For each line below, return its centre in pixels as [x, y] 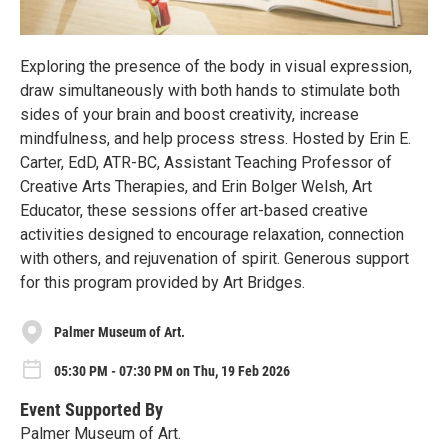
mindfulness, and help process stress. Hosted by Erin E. [215, 139]
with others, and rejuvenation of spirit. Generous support [214, 259]
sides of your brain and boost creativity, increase [189, 115]
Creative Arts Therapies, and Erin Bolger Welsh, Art [196, 187]
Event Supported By [91, 409]
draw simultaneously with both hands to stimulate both [210, 91]
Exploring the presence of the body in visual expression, [216, 67]
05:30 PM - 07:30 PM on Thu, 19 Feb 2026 [172, 370]
